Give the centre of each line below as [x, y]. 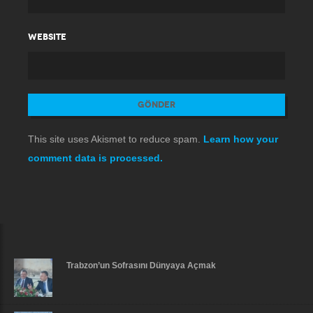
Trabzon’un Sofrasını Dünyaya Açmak [141, 265]
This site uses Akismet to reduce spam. [116, 139]
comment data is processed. [95, 158]
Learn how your [241, 139]
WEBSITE [47, 37]
